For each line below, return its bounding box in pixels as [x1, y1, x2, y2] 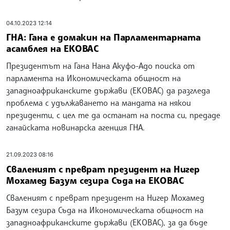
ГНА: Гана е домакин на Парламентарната [6, 31, 201, 43]
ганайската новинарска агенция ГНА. [6, 122, 145, 133]
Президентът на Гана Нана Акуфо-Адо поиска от [6, 61, 195, 71]
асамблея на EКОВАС [6, 43, 99, 54]
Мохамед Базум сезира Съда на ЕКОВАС [6, 174, 184, 186]
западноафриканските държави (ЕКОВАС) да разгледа [6, 85, 210, 96]
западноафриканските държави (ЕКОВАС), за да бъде [6, 217, 207, 227]
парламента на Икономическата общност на [6, 73, 181, 84]
